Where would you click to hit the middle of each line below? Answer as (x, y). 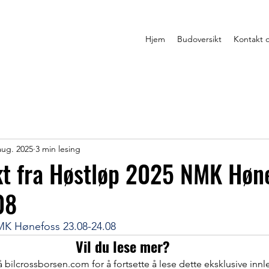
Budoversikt (199, 39)
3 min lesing (58, 149)
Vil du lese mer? (122, 246)
